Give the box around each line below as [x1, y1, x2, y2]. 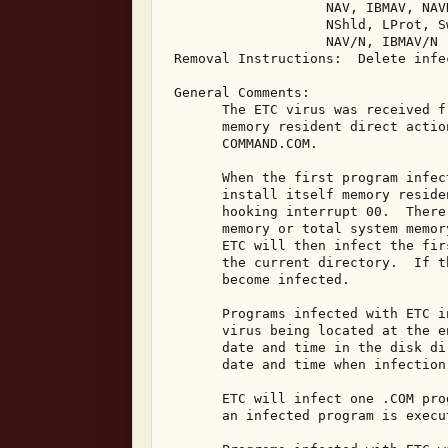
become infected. [166, 272, 358, 287]
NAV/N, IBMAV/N [166, 34, 446, 49]
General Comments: [166, 85, 318, 100]
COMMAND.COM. [166, 136, 326, 151]
